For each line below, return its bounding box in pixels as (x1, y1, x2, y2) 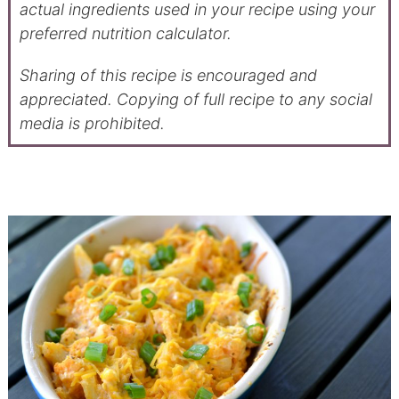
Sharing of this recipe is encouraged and (19, 65, 29, 85)
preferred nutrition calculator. (19, 23, 232, 43)
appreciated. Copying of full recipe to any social (19, 89, 372, 109)
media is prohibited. (19, 113, 165, 133)
